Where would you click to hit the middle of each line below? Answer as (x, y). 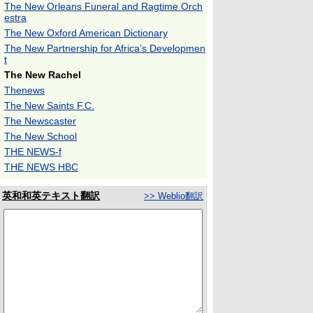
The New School (41, 136)
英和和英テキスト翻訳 (51, 196)
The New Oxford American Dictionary (86, 33)
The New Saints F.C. (49, 105)
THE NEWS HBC (41, 167)
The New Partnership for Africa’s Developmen (105, 48)
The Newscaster (40, 121)
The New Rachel (43, 75)
